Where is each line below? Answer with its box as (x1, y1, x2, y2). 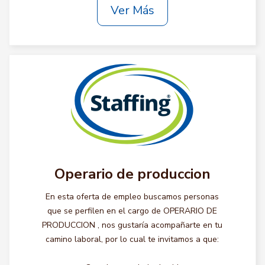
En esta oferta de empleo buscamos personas (46, 191, 219, 202)
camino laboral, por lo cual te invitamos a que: (46, 234, 219, 245)
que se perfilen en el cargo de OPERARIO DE (47, 205, 218, 216)
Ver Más (110, 2, 154, 18)
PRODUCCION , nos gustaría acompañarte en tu (42, 219, 223, 231)
